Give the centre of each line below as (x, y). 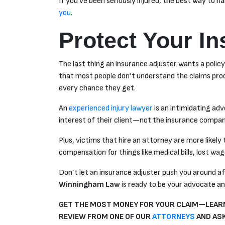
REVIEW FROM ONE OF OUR (105, 217)
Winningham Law (89, 185)
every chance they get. (97, 88)
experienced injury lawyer (111, 108)
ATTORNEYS (174, 217)
